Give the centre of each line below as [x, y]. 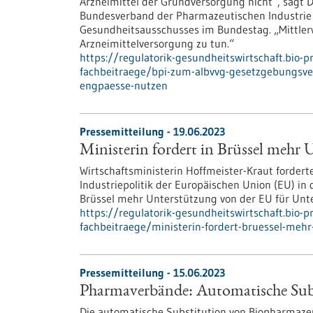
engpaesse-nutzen [124, 85]
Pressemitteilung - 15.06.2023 [152, 272]
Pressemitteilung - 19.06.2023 [152, 131]
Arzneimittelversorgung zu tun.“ [157, 43]
